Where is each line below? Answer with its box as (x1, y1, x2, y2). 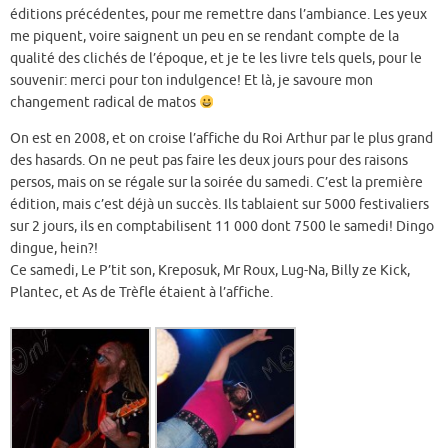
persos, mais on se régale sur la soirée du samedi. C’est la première (10, 173, 423, 191)
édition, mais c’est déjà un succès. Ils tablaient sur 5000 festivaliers (10, 195, 429, 213)
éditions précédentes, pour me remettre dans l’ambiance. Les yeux (10, 6, 427, 24)
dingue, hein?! (10, 239, 98, 257)
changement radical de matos (10, 94, 199, 112)
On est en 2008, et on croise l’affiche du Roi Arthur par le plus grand (10, 129, 433, 147)
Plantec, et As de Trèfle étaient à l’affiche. (10, 283, 273, 301)
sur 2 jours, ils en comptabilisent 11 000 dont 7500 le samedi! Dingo (10, 217, 434, 235)
